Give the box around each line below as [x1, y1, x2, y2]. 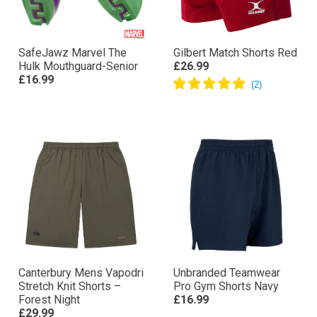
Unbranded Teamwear [173, 266, 280, 279]
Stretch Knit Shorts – [18, 279, 121, 293]
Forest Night [18, 293, 80, 306]
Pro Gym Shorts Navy [173, 279, 279, 293]
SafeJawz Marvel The [18, 46, 127, 59]
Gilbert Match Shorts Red [173, 46, 297, 59]
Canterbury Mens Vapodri [18, 266, 144, 279]
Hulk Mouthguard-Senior [18, 59, 138, 73]
